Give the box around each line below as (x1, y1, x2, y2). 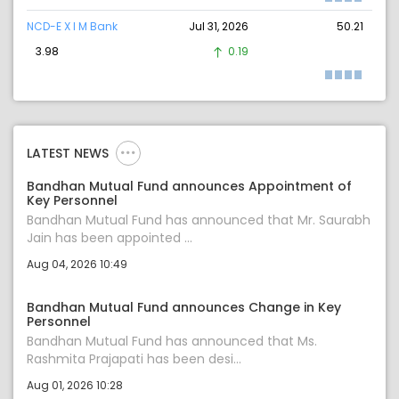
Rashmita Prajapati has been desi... (27, 350, 241, 369)
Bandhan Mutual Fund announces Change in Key (27, 298, 341, 317)
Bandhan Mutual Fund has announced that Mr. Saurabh (27, 211, 370, 230)
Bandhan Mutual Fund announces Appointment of (27, 177, 352, 196)
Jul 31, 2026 (188, 19, 248, 35)
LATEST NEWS (27, 144, 109, 163)
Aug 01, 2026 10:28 (27, 378, 123, 394)
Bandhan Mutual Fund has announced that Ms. (27, 332, 317, 351)
